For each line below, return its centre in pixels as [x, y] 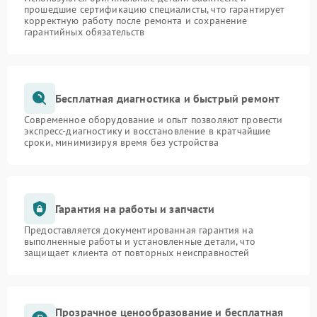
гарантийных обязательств [85, 32]
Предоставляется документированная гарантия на [139, 230]
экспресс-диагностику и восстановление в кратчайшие [148, 131]
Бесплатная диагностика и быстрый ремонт [168, 98]
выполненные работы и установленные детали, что [140, 242]
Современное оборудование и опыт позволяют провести [154, 120]
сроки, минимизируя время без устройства [121, 143]
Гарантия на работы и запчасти [135, 208]
